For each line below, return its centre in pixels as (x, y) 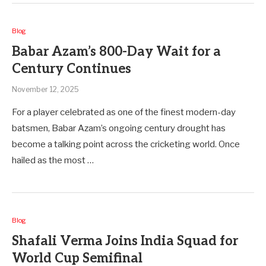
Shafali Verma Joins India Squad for (125, 241)
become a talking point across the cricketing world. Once (126, 144)
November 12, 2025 (45, 89)
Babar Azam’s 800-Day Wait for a (116, 52)
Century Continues (72, 69)
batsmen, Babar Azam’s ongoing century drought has (119, 128)
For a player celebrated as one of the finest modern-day (124, 112)
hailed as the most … (53, 160)
